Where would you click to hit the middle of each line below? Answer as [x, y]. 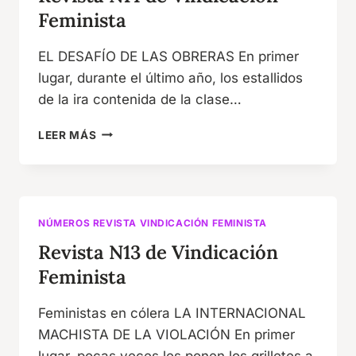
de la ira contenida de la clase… [140, 99]
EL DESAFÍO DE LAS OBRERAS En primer [168, 56]
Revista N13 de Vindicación [158, 252]
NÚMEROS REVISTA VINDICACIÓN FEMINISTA [153, 222]
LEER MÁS [68, 135]
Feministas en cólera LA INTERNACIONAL [172, 313]
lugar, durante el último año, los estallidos [170, 77]
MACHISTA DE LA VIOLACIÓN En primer [166, 334]
